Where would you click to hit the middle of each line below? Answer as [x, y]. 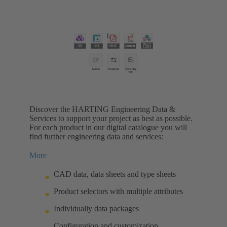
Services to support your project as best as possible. [111, 118]
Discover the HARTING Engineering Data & [102, 109]
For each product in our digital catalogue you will [108, 127]
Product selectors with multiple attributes [118, 191]
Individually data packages [96, 208]
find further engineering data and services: [96, 136]
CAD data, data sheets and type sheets [115, 174]
